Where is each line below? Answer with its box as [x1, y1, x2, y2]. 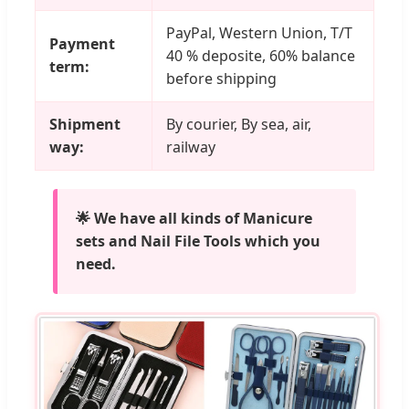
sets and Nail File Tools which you [76, 230, 320, 251]
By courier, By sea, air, [166, 113, 311, 134]
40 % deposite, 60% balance [166, 45, 355, 66]
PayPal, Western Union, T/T [166, 22, 352, 43]
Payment [49, 33, 115, 54]
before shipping [166, 68, 277, 89]
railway [166, 136, 215, 157]
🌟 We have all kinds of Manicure [76, 207, 312, 228]
